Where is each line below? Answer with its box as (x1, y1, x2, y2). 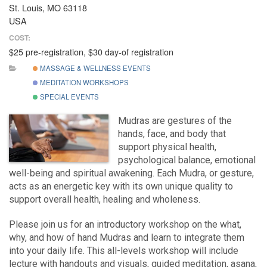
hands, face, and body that (118, 128, 226, 140)
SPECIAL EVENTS (38, 92, 99, 102)
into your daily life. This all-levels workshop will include (9, 245, 238, 257)
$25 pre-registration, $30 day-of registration (9, 45, 173, 58)
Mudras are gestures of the (118, 115, 232, 127)
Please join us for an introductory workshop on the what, (9, 219, 241, 231)
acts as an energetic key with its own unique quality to (9, 181, 233, 193)
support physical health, (118, 141, 217, 153)
